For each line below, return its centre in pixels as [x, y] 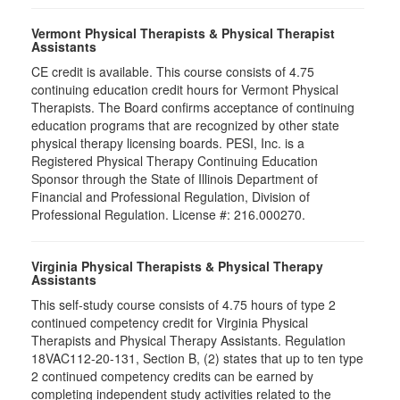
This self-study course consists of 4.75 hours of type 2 [183, 304]
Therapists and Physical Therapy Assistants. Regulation [188, 340]
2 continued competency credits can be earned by [172, 376]
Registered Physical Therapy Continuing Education [175, 161]
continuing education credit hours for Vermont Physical [185, 89]
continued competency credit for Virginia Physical [170, 322]
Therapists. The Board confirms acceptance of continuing [193, 107]
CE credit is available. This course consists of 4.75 [173, 71]
